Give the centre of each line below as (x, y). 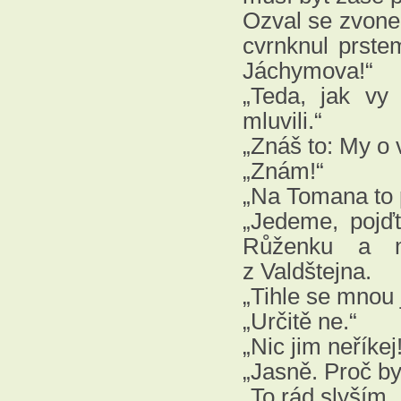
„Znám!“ (283, 171)
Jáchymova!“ (308, 71)
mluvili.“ (282, 121)
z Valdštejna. (307, 271)
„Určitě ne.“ (300, 321)
